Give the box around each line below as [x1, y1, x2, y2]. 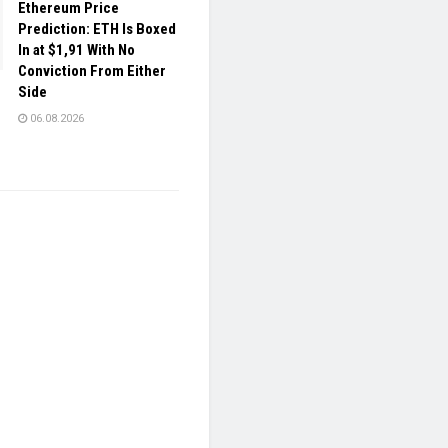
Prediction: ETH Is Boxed [18, 20, 176, 39]
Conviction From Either [18, 62, 166, 81]
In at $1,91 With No [18, 41, 135, 60]
